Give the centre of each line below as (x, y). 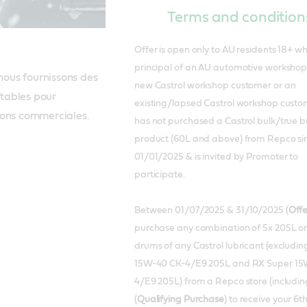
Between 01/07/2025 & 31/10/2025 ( (211, 211)
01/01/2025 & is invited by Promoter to (216, 157)
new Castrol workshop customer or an (215, 86)
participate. (160, 175)
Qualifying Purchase (180, 300)
